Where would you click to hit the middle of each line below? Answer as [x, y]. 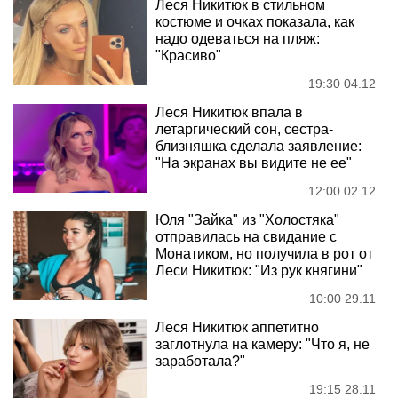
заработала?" [200, 361]
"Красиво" [188, 56]
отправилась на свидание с [246, 237]
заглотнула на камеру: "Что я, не [263, 344]
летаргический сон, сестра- [244, 129]
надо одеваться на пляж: [238, 39]
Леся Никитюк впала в [229, 112]
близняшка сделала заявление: [259, 146]
